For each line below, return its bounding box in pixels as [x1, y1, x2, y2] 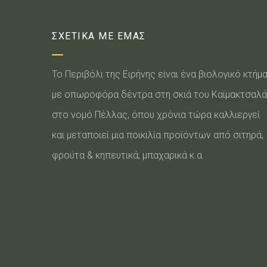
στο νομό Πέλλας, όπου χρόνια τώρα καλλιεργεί [52, 108, 260, 120]
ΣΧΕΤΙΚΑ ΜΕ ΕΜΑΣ [52, 30, 146, 42]
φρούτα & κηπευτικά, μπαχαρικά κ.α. [52, 149, 204, 161]
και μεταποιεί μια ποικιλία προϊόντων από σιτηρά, [52, 129, 263, 141]
